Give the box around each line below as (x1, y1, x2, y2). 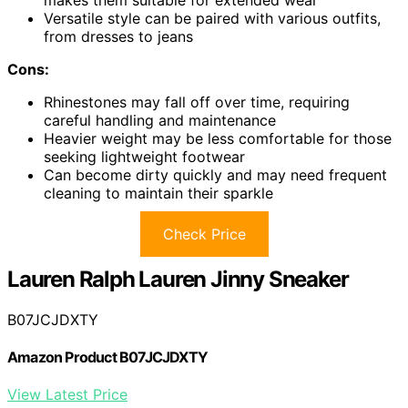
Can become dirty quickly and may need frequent (44, 165, 387, 184)
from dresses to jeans (44, 26, 193, 46)
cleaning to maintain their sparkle (44, 183, 273, 202)
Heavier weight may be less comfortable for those (44, 128, 392, 148)
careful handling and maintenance (44, 110, 276, 129)
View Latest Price (7, 385, 127, 404)
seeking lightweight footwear (44, 147, 245, 166)
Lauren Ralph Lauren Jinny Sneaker (7, 265, 349, 292)
